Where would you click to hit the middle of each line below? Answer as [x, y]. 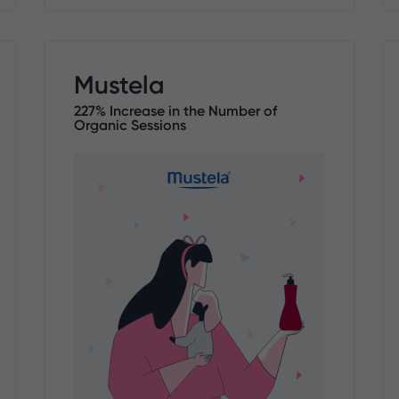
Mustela [120, 84]
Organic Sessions [130, 124]
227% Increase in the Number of [176, 110]
